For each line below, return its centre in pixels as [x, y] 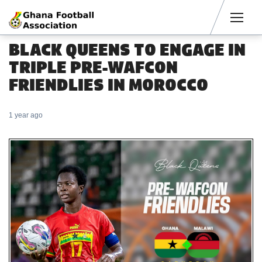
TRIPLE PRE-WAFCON [93, 67]
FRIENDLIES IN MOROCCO [108, 85]
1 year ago [26, 115]
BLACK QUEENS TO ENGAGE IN [127, 50]
